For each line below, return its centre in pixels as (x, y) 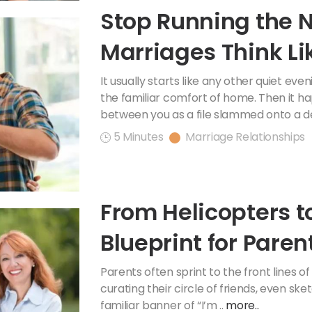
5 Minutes (138, 136)
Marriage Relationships (245, 136)
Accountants (172, 82)
